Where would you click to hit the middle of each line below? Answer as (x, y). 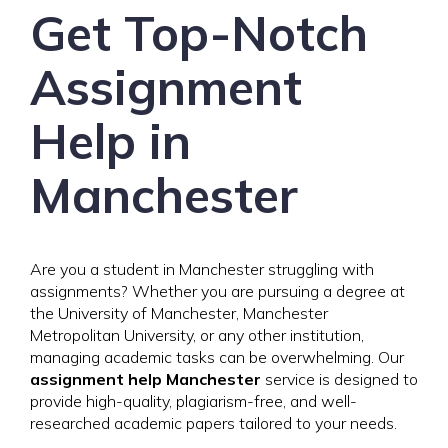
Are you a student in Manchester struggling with (202, 269)
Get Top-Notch (199, 33)
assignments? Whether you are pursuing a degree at (217, 291)
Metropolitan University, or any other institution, (197, 335)
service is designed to (339, 379)
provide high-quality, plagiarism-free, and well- (193, 401)
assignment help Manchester (145, 379)
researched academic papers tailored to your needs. (213, 423)
